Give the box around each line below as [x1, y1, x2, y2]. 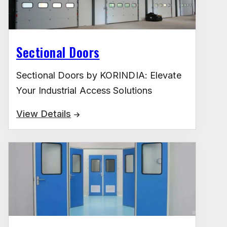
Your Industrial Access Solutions [16, 85, 153, 96]
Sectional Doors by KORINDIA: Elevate [16, 70, 181, 81]
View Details [16, 108, 71, 120]
